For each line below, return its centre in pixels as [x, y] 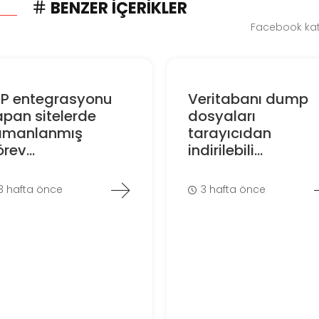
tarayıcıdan [229, 133]
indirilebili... [225, 150]
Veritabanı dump [248, 99]
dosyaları [221, 116]
